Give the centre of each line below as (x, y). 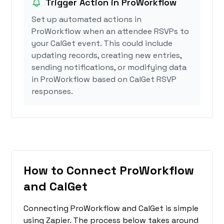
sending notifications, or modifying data (109, 67)
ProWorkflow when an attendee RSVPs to (110, 31)
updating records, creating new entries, (107, 55)
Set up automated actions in (87, 19)
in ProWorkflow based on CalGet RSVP (104, 79)
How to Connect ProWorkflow (109, 170)
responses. (52, 91)
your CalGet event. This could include (102, 43)
